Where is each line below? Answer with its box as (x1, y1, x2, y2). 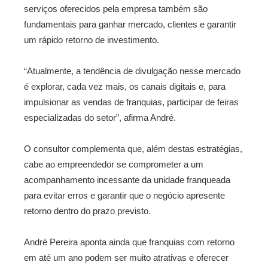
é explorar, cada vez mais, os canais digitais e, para (24, 81, 226, 92)
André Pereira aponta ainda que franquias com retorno (24, 237, 234, 247)
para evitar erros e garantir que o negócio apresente (24, 190, 225, 200)
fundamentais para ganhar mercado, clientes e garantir (24, 19, 236, 29)
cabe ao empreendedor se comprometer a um (24, 159, 203, 169)
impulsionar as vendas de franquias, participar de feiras (24, 97, 239, 107)
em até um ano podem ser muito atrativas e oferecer (24, 252, 229, 263)
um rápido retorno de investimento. (24, 35, 159, 45)
